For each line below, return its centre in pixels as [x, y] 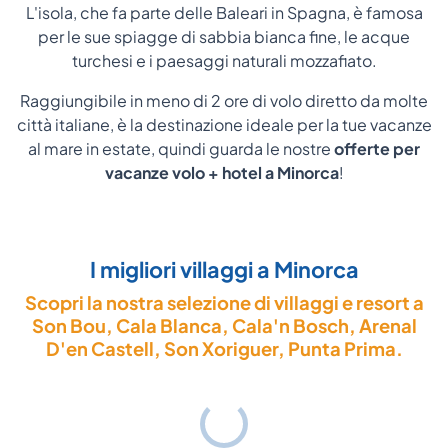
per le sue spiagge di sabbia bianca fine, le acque [224, 37]
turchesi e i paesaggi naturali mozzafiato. [224, 61]
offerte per [377, 149]
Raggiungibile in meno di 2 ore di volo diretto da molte [224, 101]
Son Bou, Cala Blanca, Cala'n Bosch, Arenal [224, 326]
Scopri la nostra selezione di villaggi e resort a [224, 303]
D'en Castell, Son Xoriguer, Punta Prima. [224, 349]
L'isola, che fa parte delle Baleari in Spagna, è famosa [224, 13]
